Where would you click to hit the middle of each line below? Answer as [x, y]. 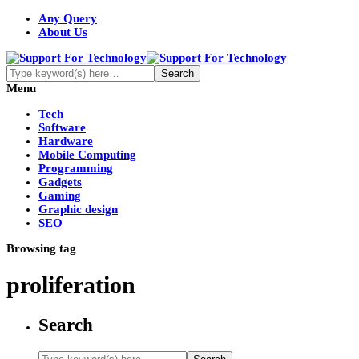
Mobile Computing [87, 155]
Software [62, 127]
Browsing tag [41, 248]
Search [66, 325]
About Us [63, 32]
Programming [76, 168]
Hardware [66, 141]
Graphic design [78, 209]
